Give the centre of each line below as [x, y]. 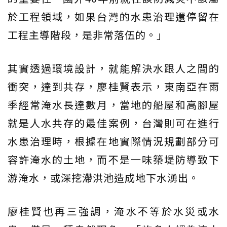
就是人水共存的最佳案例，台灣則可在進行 [113, 123]
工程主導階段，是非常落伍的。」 [87, 34]
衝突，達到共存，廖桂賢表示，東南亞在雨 [113, 86]
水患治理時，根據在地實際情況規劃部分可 [113, 141]
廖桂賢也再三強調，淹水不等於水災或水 [113, 211]
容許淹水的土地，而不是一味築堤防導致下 [113, 159]
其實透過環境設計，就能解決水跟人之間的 [113, 68]
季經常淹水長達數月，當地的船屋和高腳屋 [113, 104]
